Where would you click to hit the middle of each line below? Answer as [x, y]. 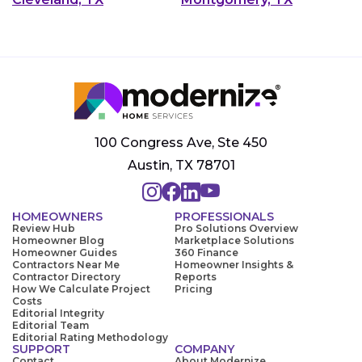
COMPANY [204, 349]
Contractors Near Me [66, 265]
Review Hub [44, 229]
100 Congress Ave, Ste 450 [181, 143]
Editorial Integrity [58, 314]
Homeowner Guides [65, 253]
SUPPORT [41, 349]
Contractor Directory [66, 277]
